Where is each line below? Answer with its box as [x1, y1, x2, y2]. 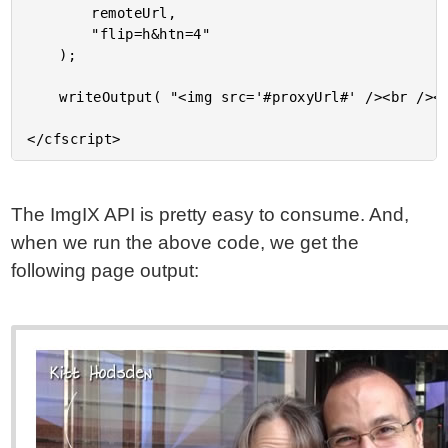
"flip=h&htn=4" [27, 26, 92, 42]
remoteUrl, [27, 5, 92, 21]
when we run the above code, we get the [11, 232, 360, 253]
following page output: [11, 260, 200, 281]
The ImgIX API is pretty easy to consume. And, [11, 204, 410, 225]
